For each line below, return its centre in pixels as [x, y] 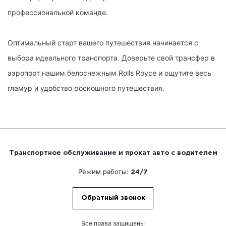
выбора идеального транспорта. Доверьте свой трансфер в [111, 58]
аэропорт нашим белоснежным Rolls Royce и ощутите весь [109, 73]
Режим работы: [104, 172]
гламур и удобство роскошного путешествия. [86, 88]
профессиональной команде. [58, 13]
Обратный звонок [113, 198]
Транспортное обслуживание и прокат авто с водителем [113, 153]
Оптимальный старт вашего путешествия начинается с [103, 43]
